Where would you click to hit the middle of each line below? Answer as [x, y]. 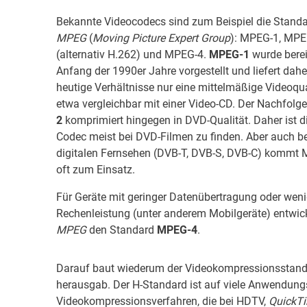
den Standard [122, 230]
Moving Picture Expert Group [161, 38]
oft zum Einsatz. [96, 170]
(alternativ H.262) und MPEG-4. [133, 55]
